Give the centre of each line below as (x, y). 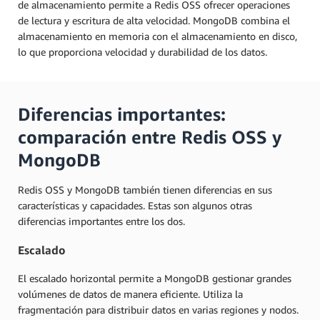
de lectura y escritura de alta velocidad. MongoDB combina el (154, 20)
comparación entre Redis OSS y (150, 137)
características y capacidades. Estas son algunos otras (135, 205)
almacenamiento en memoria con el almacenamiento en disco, (157, 36)
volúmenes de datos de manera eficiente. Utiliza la (130, 294)
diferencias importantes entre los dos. (101, 221)
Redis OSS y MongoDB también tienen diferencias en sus (145, 189)
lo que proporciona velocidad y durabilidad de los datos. (144, 51)
